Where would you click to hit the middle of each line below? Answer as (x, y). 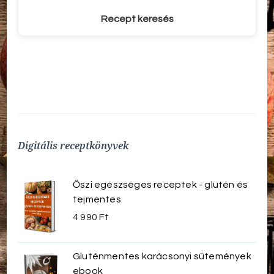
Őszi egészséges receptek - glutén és (161, 185)
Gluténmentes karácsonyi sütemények (162, 256)
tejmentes (97, 200)
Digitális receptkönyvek (73, 146)
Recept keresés (137, 19)
